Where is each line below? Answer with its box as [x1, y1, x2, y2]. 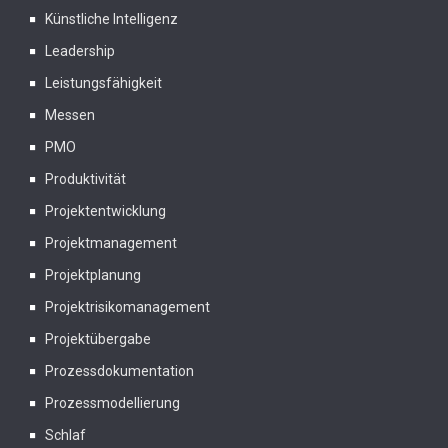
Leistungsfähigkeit [45, 75, 162, 91]
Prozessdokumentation [45, 363, 194, 379]
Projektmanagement [45, 235, 177, 251]
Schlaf [45, 427, 86, 443]
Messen [45, 107, 95, 123]
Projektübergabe [45, 331, 151, 347]
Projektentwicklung [45, 203, 166, 219]
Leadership [45, 43, 115, 59]
